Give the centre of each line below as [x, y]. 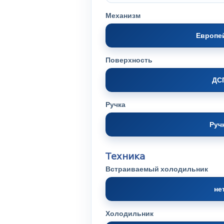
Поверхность [129, 60]
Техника [125, 157]
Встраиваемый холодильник [157, 169]
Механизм [123, 15]
